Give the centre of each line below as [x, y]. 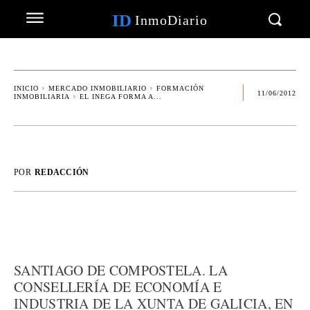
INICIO [26, 88]
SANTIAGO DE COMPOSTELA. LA [121, 270]
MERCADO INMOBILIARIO [98, 88]
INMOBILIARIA [42, 97]
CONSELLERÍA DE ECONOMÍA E [118, 287]
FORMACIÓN [180, 88]
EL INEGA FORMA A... [121, 97]
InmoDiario [171, 20]
